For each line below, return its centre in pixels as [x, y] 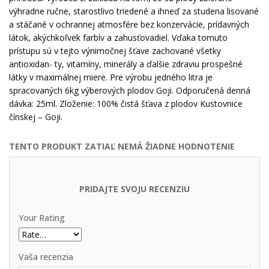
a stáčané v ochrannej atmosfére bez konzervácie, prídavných [129, 24]
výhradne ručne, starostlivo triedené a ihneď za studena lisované [134, 11]
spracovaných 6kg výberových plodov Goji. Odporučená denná [130, 90]
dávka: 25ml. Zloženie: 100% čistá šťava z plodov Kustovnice [126, 104]
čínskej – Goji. [36, 117]
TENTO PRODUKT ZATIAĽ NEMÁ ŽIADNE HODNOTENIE [122, 146]
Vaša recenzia [46, 257]
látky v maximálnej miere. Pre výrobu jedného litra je [111, 77]
